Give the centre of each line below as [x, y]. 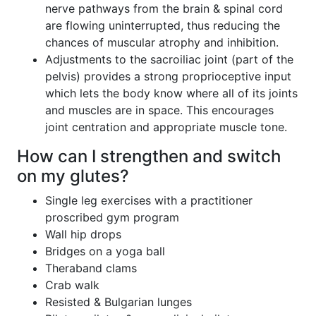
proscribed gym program [112, 217]
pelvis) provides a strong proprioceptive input [168, 76]
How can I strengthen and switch [148, 156]
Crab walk [72, 285]
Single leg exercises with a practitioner [148, 200]
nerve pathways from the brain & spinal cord [164, 8]
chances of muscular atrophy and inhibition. [162, 42]
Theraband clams [91, 268]
